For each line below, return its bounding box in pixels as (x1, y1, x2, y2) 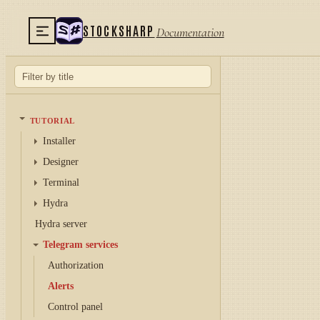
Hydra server (34, 219, 87, 229)
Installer (43, 136, 76, 146)
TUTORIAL (29, 116, 75, 125)
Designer (43, 156, 79, 167)
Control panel (48, 301, 104, 312)
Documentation (156, 24, 224, 40)
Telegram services (43, 239, 119, 250)
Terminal (43, 177, 80, 188)
